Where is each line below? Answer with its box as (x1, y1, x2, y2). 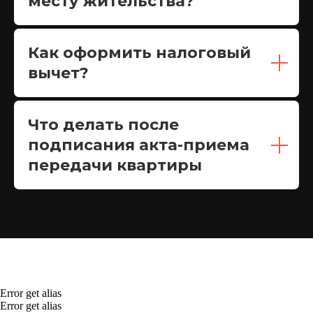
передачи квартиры (28, 156, 202, 175)
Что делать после (28, 115, 179, 134)
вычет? (28, 64, 89, 82)
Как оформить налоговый (28, 43, 251, 62)
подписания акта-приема (28, 136, 249, 154)
